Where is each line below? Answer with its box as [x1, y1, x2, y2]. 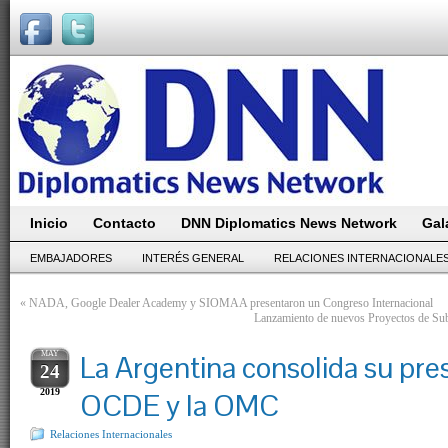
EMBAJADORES [30, 252, 112, 264]
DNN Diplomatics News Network [181, 215, 397, 231]
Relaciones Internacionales [50, 428, 172, 440]
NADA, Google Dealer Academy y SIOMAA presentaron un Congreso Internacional [29, 296, 433, 310]
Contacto [93, 215, 156, 231]
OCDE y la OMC [80, 387, 279, 425]
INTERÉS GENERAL [142, 252, 244, 264]
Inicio [30, 215, 68, 231]
